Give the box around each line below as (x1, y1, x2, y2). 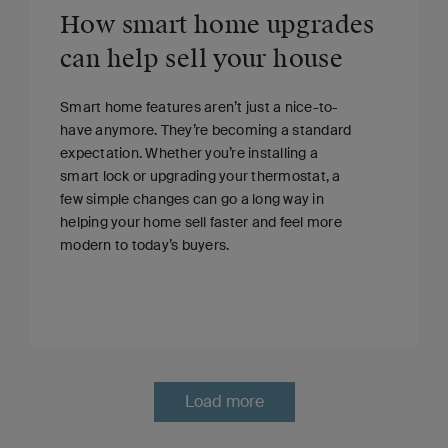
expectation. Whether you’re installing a (60, 143, 318, 162)
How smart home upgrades (60, 9, 375, 40)
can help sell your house (60, 43, 343, 74)
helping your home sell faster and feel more (60, 212, 342, 231)
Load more (184, 391, 264, 413)
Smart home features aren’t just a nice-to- (60, 97, 339, 116)
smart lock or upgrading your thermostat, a (60, 166, 341, 185)
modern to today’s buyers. (60, 235, 230, 254)
